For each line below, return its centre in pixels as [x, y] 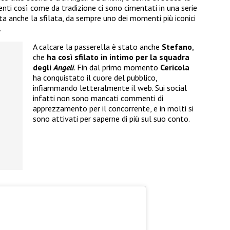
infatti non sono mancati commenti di [98, 98]
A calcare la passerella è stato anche [97, 47]
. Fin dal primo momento [117, 68]
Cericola [175, 68]
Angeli [64, 68]
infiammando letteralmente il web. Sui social [110, 88]
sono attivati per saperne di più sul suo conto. [111, 119]
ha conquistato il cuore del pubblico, [95, 78]
